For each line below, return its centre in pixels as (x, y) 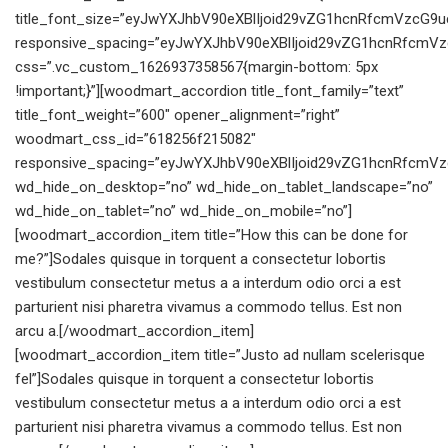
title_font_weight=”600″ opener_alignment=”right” (177, 115)
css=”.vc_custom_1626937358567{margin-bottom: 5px (196, 67)
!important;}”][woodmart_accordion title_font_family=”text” (209, 91)
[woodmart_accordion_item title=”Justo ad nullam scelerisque (220, 355)
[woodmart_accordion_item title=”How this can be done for (211, 235)
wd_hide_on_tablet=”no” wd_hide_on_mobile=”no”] (183, 211)
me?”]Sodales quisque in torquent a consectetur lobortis (200, 259)
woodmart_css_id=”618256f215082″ (135, 139)
